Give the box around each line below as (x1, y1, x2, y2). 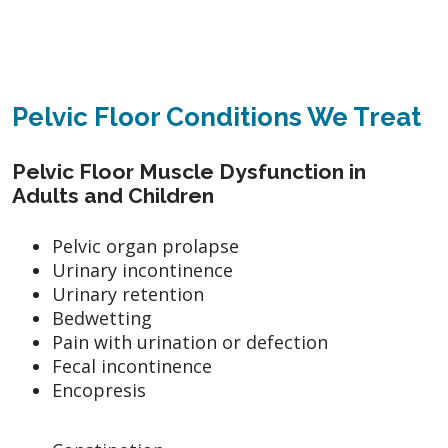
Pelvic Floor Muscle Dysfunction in (12, 158, 366, 184)
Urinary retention (52, 281, 204, 306)
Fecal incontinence (52, 353, 212, 378)
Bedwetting (52, 305, 152, 330)
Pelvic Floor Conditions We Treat (12, 101, 421, 132)
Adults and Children (12, 182, 214, 208)
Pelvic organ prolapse (52, 233, 239, 258)
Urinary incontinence (52, 257, 233, 282)
